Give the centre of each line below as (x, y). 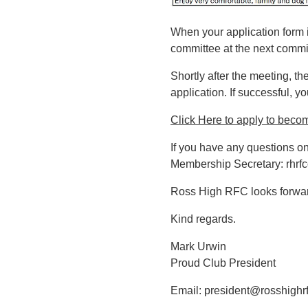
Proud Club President (223, 263)
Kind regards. (203, 219)
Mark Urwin (198, 246)
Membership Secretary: (228, 164)
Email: (187, 290)
